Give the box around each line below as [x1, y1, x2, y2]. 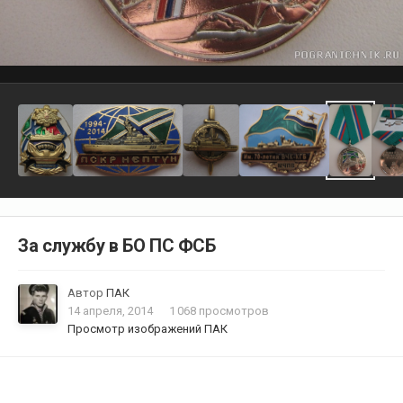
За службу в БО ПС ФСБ [18, 235, 216, 257]
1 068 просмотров [169, 304, 269, 318]
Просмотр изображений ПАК [67, 322, 228, 336]
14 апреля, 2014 [67, 304, 153, 318]
